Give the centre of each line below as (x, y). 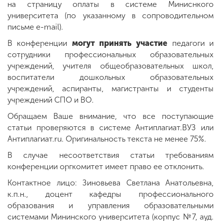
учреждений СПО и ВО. (51, 100)
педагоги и (191, 43)
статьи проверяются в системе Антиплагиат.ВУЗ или (110, 127)
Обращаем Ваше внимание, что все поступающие (110, 116)
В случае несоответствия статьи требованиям (110, 155)
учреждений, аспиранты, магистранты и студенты (110, 88)
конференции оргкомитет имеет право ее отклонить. (106, 166)
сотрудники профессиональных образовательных (110, 54)
